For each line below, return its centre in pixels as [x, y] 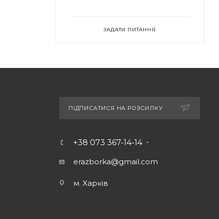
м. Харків [90, 183]
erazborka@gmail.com [115, 162]
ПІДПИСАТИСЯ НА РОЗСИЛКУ [115, 108]
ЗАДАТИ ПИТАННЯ [130, 30]
